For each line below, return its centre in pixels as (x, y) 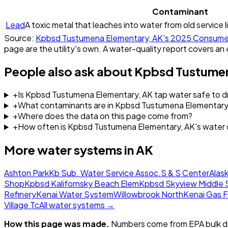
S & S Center (185, 173)
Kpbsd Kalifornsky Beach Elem (82, 184)
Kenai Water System (75, 194)
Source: (19, 38)
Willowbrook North (148, 194)
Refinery (20, 194)
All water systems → (77, 205)
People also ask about (69, 72)
